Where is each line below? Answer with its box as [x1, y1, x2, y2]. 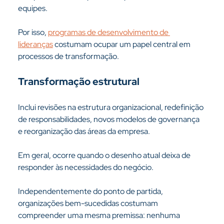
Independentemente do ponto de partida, [17, 186, 164, 196]
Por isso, [17, 27, 48, 37]
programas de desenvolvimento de [47, 27, 170, 37]
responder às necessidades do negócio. [17, 162, 153, 172]
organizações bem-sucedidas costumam [17, 198, 159, 208]
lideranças [17, 39, 53, 49]
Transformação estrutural [17, 75, 139, 88]
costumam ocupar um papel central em [52, 39, 192, 49]
